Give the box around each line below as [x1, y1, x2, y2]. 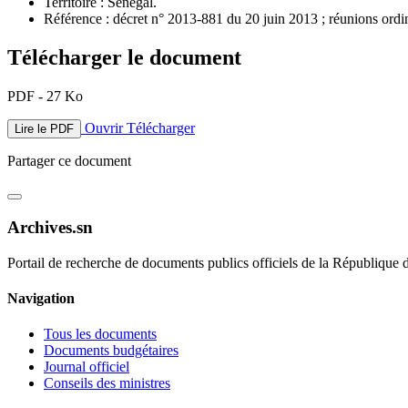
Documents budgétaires [44, 342, 178, 359]
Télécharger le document [7, 46, 241, 70]
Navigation [7, 290, 75, 306]
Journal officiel [44, 359, 129, 375]
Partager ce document [7, 153, 131, 169]
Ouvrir [81, 120, 127, 137]
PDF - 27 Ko [7, 88, 83, 105]
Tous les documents [44, 326, 157, 342]
